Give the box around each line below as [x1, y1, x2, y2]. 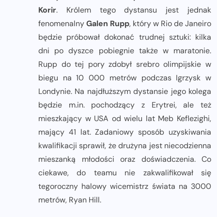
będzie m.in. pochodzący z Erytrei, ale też [38, 100, 211, 110]
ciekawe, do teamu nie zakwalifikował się [38, 168, 211, 178]
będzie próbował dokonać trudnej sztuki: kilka [38, 32, 211, 43]
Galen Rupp [86, 18, 129, 29]
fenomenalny [38, 18, 86, 29]
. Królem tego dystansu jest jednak [56, 5, 211, 15]
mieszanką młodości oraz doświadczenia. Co [38, 154, 211, 165]
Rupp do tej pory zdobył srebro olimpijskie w [38, 59, 211, 70]
